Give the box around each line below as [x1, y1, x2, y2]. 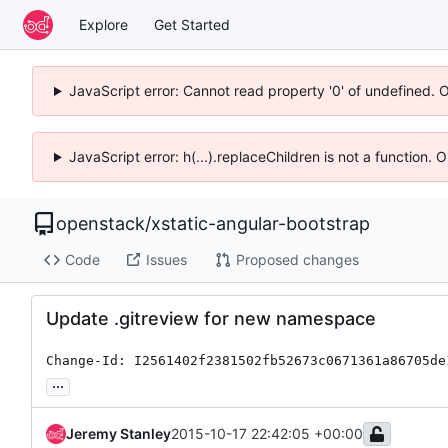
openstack [56, 213, 145, 234]
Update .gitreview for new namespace [46, 307, 376, 329]
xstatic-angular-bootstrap [151, 213, 370, 234]
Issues [145, 251, 187, 269]
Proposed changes [235, 251, 359, 269]
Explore [79, 15, 128, 33]
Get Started [154, 15, 230, 33]
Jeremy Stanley [66, 424, 171, 442]
